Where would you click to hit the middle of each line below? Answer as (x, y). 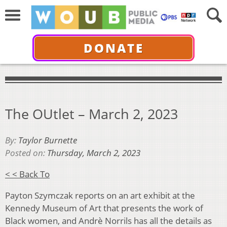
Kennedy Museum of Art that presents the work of (104, 208)
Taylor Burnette (48, 140)
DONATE (113, 48)
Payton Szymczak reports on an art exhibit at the (100, 196)
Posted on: (26, 153)
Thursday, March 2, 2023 (94, 153)
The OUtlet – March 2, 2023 (91, 113)
